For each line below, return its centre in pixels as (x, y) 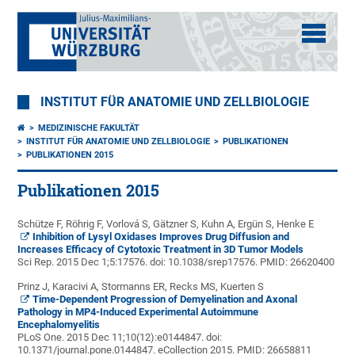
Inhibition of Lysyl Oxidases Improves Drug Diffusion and (161, 237)
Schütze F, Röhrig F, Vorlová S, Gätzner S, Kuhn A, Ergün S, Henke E (166, 224)
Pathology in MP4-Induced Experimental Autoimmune (138, 312)
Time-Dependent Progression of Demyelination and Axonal (165, 299)
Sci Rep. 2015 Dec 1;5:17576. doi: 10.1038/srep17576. (138, 262)
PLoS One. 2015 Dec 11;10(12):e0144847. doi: (120, 337)
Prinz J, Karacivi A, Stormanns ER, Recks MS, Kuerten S (141, 286)
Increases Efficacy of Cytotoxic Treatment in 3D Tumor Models (161, 249)
